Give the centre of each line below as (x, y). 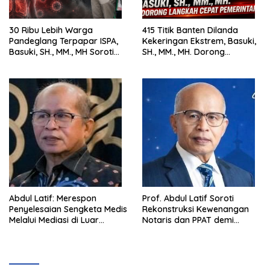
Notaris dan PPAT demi (188, 220)
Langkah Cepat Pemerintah (197, 63)
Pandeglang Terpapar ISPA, (64, 41)
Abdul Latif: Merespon (33, 199)
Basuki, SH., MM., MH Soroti (61, 52)
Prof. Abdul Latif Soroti (188, 199)
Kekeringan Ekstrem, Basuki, (199, 41)
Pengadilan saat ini (47, 231)
